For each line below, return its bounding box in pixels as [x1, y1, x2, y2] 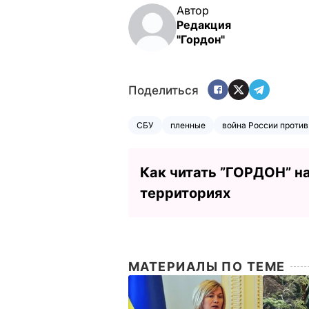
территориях [140, 184, 230, 201]
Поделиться [128, 83, 199, 98]
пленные [170, 119, 206, 130]
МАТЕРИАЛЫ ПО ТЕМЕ [128, 259, 286, 274]
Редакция [177, 17, 231, 32]
